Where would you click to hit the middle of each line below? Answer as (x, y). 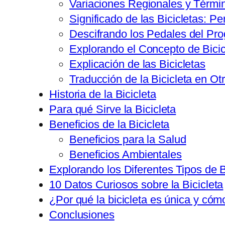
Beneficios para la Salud (128, 139)
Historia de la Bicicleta (103, 94)
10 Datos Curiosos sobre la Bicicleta (136, 184)
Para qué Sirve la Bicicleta (113, 109)
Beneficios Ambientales (126, 154)
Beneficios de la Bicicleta (109, 124)
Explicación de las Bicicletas (138, 64)
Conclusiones (82, 214)
